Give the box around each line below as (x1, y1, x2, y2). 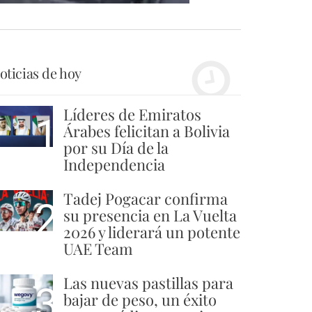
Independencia (63, 153, 165, 175)
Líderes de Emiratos (63, 103, 201, 125)
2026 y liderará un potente (63, 221, 240, 242)
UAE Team (63, 237, 133, 259)
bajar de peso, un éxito (63, 288, 217, 310)
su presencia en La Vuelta (63, 204, 237, 226)
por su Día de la (63, 136, 169, 158)
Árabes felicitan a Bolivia (63, 120, 230, 141)
